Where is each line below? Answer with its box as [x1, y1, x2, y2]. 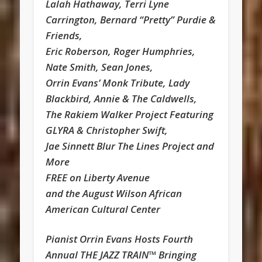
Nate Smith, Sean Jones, [46, 60, 154, 74]
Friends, [46, 29, 83, 43]
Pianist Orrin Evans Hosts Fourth [46, 232, 194, 246]
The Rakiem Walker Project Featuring [46, 108, 214, 122]
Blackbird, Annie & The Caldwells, [46, 92, 198, 106]
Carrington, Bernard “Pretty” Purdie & [46, 13, 216, 27]
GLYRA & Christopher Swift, [46, 123, 168, 137]
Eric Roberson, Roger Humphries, [46, 44, 196, 58]
